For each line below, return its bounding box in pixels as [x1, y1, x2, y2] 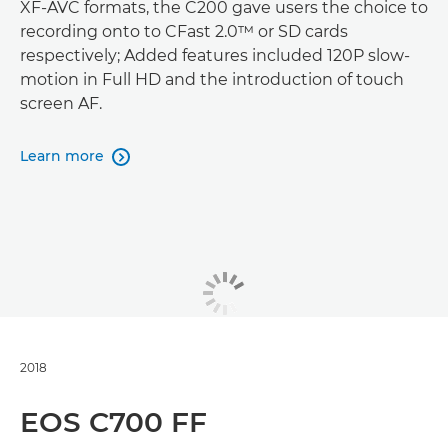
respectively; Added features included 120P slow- [20, 46, 410, 66]
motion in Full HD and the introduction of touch [20, 70, 404, 90]
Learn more [20, 147, 104, 166]
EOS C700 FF [20, 404, 207, 439]
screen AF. [20, 94, 102, 114]
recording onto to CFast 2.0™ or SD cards [20, 22, 348, 42]
